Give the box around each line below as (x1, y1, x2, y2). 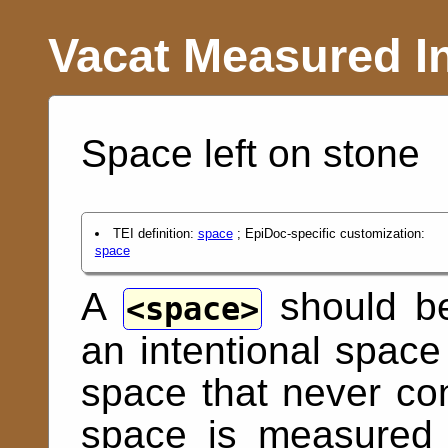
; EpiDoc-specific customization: (232, 226, 425, 242)
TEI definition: (112, 226, 198, 242)
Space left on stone (81, 131, 420, 175)
